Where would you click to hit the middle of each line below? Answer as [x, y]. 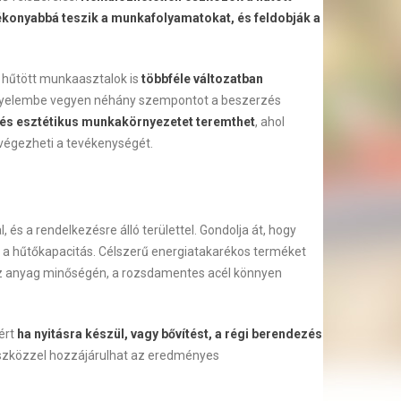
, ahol [269, 122]
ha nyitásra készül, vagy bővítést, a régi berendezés [169, 334]
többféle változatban [200, 79]
